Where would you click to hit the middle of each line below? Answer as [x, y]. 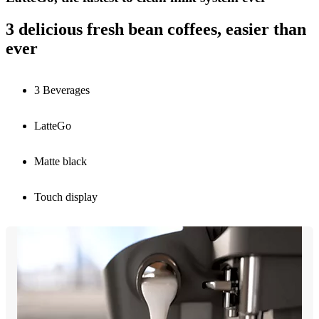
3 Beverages [62, 90]
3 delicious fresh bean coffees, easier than [156, 30]
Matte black [61, 162]
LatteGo [53, 126]
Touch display [66, 197]
